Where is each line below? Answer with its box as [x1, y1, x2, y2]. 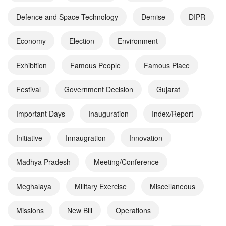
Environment [118, 35, 158, 46]
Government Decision [64, 84, 133, 94]
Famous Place [144, 60, 190, 70]
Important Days [16, 108, 65, 119]
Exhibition [16, 60, 47, 70]
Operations [116, 205, 151, 215]
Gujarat [156, 84, 180, 94]
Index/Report [152, 108, 193, 119]
